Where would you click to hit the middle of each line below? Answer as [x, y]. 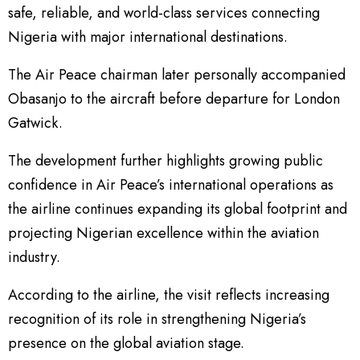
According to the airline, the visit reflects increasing [169, 295]
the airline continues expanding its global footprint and [178, 209]
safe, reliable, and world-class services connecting [164, 13]
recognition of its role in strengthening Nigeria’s [157, 319]
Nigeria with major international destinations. [148, 37]
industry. [34, 257]
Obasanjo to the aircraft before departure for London [174, 99]
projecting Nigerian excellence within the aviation [164, 233]
